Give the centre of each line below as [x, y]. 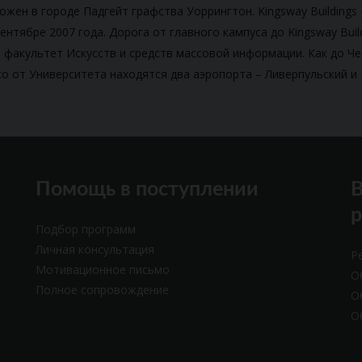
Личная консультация [95, 249]
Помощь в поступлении [147, 189]
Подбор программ [86, 229]
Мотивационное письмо [103, 269]
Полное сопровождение [102, 290]
